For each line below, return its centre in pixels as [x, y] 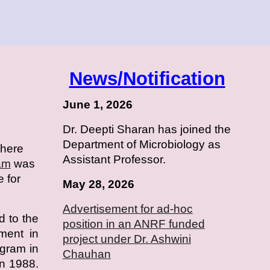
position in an [98, 224]
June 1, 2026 [97, 105]
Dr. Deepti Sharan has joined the [146, 129]
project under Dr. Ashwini [127, 239]
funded [185, 224]
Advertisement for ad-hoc [127, 209]
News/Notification [147, 78]
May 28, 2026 [98, 184]
